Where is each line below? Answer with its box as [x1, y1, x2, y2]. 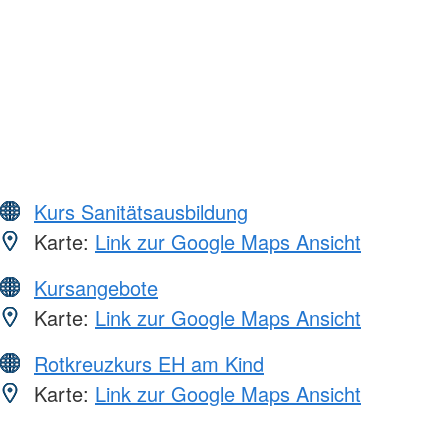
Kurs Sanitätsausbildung [34, 196, 248, 226]
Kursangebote [34, 272, 158, 302]
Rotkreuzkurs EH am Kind [34, 348, 264, 378]
